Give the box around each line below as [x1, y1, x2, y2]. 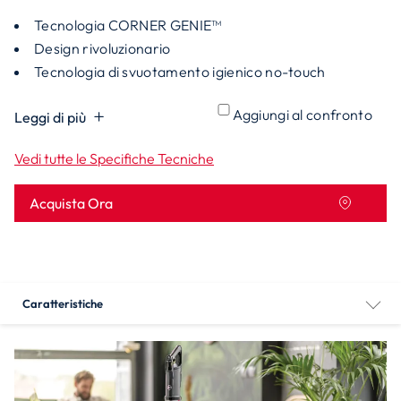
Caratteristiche [22, 296, 103, 311]
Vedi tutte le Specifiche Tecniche [14, 149, 214, 167]
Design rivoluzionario [34, 39, 171, 57]
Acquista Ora [30, 194, 113, 212]
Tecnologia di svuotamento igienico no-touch [34, 63, 326, 81]
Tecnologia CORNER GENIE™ [34, 16, 222, 34]
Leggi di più [14, 108, 86, 126]
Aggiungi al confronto [233, 106, 372, 124]
